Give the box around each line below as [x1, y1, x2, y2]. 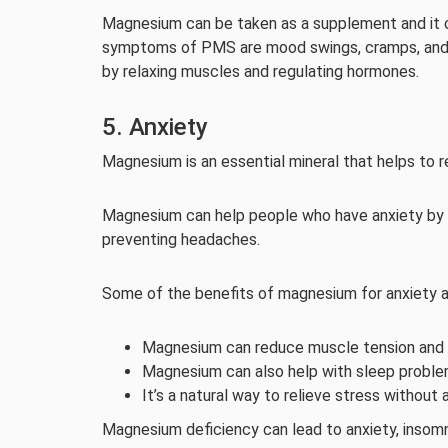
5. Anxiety [102, 113, 208, 141]
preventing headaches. [102, 230, 260, 249]
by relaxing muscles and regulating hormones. [102, 62, 419, 81]
